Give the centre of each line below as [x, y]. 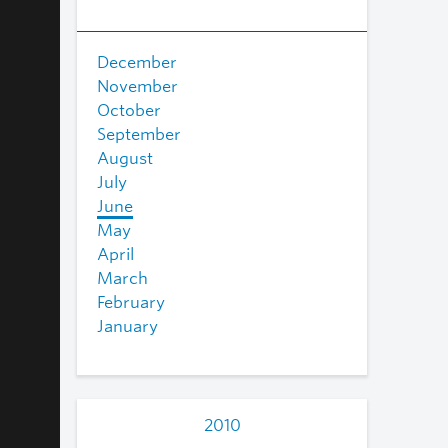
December [137, 62]
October [129, 110]
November [137, 86]
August [125, 158]
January [127, 326]
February [131, 302]
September [139, 134]
